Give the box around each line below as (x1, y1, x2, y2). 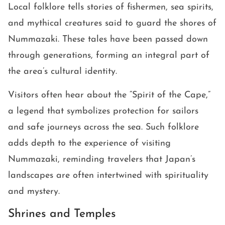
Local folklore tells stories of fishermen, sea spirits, (8, 3, 213, 13)
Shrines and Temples (8, 208, 116, 220)
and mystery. (8, 187, 60, 197)
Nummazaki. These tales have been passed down (8, 35, 208, 45)
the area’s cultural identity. (8, 67, 117, 77)
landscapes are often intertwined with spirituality (8, 171, 208, 181)
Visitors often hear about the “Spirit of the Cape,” (8, 90, 210, 100)
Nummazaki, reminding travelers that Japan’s (8, 155, 195, 165)
